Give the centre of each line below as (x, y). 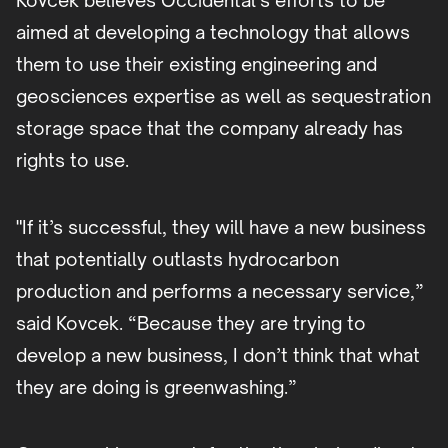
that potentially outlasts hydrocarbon (177, 259)
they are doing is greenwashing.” (156, 387)
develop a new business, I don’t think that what (218, 355)
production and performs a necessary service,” (220, 291)
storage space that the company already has (209, 128)
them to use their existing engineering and (196, 64)
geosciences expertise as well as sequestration (223, 96)
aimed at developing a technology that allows (213, 32)
